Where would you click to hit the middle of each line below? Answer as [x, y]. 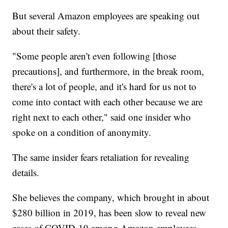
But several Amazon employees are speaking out [106, 15]
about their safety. [47, 31]
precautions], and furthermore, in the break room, [108, 71]
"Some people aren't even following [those [94, 55]
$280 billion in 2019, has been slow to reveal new [109, 212]
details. [26, 172]
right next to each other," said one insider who [102, 117]
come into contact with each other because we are [108, 101]
